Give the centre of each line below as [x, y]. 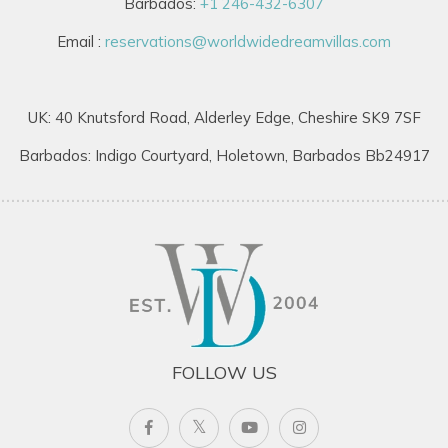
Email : [81, 41]
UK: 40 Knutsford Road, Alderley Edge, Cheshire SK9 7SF [224, 117]
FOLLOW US [224, 373]
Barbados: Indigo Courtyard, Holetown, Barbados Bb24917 [224, 155]
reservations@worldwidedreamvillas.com [248, 41]
